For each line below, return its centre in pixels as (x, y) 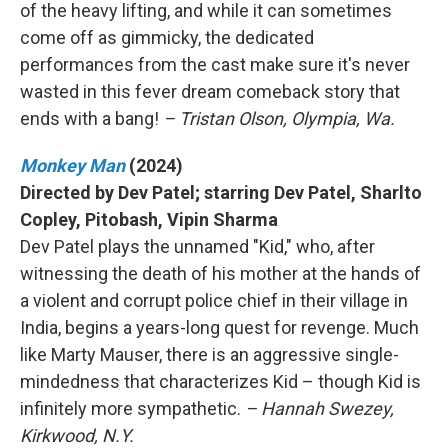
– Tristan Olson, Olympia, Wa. (279, 118)
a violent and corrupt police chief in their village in (214, 300)
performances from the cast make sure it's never (215, 64)
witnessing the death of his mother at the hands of (220, 273)
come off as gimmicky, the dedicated (167, 37)
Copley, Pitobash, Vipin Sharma (149, 219)
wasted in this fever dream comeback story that (210, 91)
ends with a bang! (91, 118)
